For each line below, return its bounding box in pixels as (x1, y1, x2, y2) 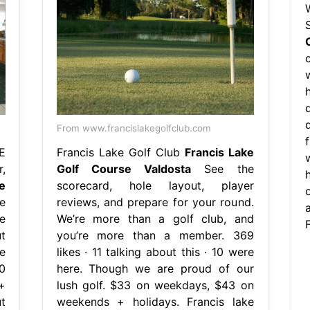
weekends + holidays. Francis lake (56, 294, 254, 309)
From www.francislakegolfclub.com (56, 122, 211, 134)
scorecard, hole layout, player (56, 178, 254, 192)
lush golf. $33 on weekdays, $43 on (56, 277, 254, 292)
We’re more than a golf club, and (56, 211, 254, 226)
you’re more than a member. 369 (56, 228, 254, 242)
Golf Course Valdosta (56, 161, 191, 176)
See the (191, 161, 254, 176)
